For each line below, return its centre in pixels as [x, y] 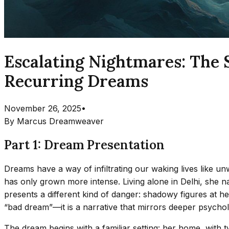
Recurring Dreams [76, 81]
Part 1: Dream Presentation [84, 145]
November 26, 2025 [43, 108]
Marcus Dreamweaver [60, 121]
